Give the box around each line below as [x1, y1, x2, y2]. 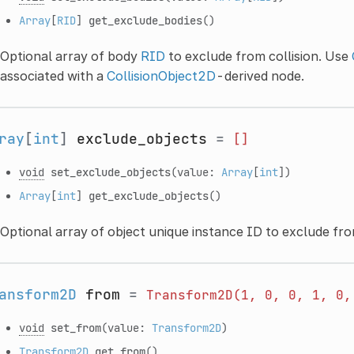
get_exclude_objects [88, 187, 209, 203]
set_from [50, 319, 101, 335]
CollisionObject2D [106, 67, 216, 84]
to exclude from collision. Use [164, 47, 352, 64]
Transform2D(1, [145, 286, 257, 303]
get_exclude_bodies [88, 12, 202, 28]
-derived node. [215, 67, 304, 84]
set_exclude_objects [50, 164, 171, 179]
